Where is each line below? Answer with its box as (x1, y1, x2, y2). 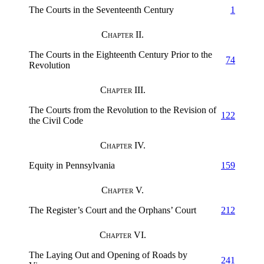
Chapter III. (100, 84, 146, 95)
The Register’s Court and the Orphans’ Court (29, 204, 196, 215)
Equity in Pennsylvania (29, 160, 115, 170)
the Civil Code (29, 115, 83, 126)
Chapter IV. (100, 140, 146, 150)
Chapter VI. (99, 229, 146, 240)
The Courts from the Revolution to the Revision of (29, 104, 216, 115)
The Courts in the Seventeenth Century (29, 4, 174, 15)
